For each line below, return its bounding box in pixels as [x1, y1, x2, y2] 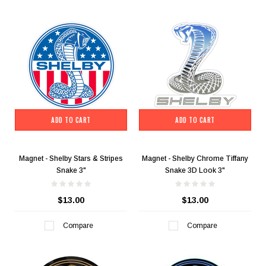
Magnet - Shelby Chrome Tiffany [142, 154, 248, 163]
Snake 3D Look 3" [165, 166, 225, 175]
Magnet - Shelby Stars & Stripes [19, 154, 123, 163]
